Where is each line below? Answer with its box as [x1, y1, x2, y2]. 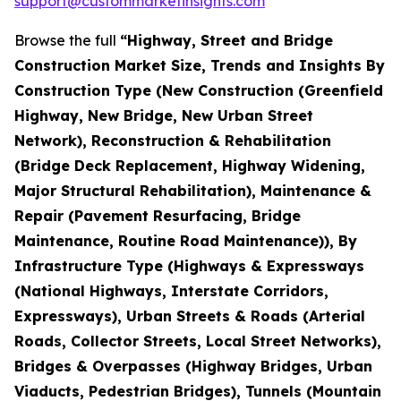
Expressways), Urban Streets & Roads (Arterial [14, 306, 365, 325]
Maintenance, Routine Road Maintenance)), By [14, 231, 357, 250]
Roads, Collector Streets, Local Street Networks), [14, 331, 381, 350]
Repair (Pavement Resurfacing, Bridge [14, 206, 301, 225]
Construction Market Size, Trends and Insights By [14, 55, 385, 74]
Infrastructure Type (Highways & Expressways [14, 256, 364, 275]
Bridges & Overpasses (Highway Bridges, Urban [14, 356, 372, 375]
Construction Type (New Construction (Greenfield [14, 81, 383, 99]
